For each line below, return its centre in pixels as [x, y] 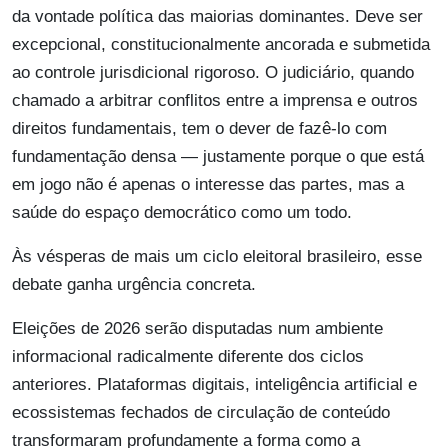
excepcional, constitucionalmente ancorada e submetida [221, 45]
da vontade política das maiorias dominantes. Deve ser [217, 17]
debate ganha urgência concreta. [134, 285]
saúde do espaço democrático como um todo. [182, 213]
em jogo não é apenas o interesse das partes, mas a [208, 185]
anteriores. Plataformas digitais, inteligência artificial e [214, 385]
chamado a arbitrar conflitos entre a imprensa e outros [215, 101]
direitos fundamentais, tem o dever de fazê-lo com [199, 129]
